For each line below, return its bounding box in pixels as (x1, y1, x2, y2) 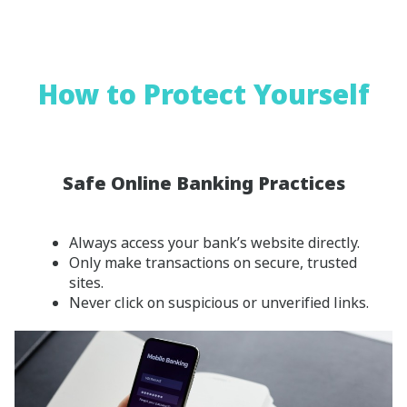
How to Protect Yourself (37, 74, 370, 113)
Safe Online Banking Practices (62, 170, 345, 195)
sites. (69, 272, 104, 293)
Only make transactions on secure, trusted (69, 252, 357, 273)
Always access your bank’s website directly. (69, 232, 360, 253)
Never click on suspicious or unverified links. (69, 292, 369, 313)
